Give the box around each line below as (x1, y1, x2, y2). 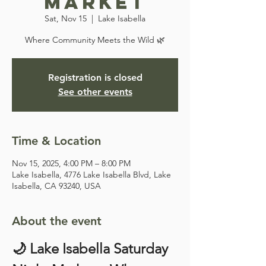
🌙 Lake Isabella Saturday (12, 240, 172, 257)
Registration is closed (47, 72, 142, 83)
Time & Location (12, 134, 101, 148)
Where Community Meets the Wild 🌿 (25, 34, 165, 45)
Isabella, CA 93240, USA (12, 180, 101, 191)
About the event (12, 214, 102, 228)
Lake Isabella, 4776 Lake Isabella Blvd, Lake (12, 169, 171, 180)
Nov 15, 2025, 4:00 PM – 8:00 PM (12, 158, 131, 169)
